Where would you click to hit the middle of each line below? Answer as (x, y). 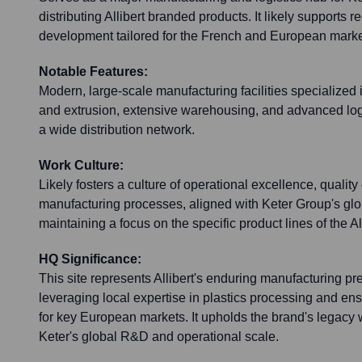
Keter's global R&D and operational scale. (159, 337)
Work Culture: (81, 166)
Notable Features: (93, 72)
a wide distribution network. (117, 130)
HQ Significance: (90, 259)
